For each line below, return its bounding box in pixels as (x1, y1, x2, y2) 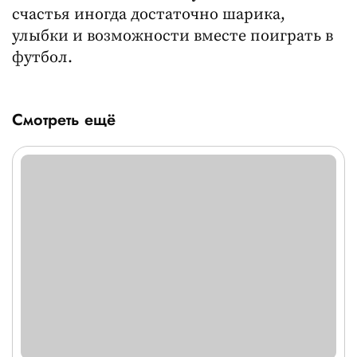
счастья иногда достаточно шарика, (12, 4, 285, 25)
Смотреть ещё (12, 108, 116, 131)
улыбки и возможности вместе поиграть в (12, 25, 333, 46)
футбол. (12, 47, 73, 68)
